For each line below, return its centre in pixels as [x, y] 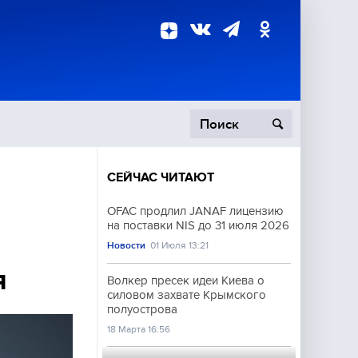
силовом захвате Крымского [187, 295]
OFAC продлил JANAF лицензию [195, 211]
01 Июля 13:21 [180, 245]
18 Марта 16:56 [139, 329]
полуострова [142, 309]
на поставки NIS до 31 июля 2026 [198, 225]
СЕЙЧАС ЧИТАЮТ [161, 177]
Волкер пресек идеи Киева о [186, 280]
